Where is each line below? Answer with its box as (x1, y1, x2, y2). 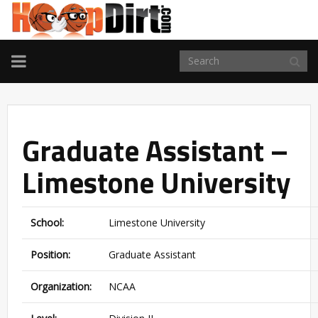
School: (31, 215, 64, 229)
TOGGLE (11, 48, 76, 72)
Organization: (31, 279, 92, 293)
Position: (31, 247, 70, 261)
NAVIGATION (11, 65, 110, 89)
